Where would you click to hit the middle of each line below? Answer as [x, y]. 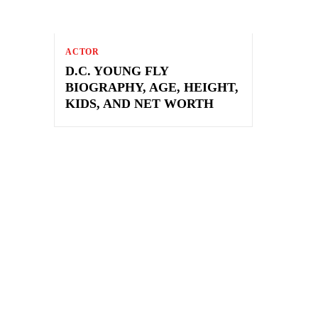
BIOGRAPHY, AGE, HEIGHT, [152, 87]
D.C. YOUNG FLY [117, 71]
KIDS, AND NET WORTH [139, 103]
